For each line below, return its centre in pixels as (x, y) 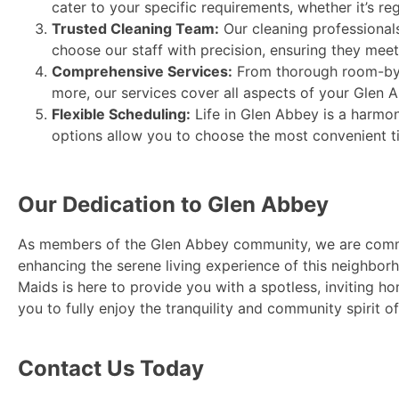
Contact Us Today (111, 368)
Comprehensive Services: (142, 71)
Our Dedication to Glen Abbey (173, 204)
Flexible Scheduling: (121, 114)
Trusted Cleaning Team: (135, 28)
